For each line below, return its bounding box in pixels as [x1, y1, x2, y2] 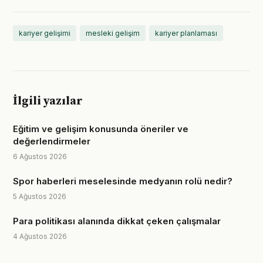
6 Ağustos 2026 [13, 152, 67, 161]
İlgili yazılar [13, 94, 83, 109]
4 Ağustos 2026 [13, 232, 67, 241]
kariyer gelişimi [19, 29, 70, 38]
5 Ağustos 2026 [13, 192, 66, 201]
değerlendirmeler [13, 136, 90, 147]
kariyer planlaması [155, 29, 217, 38]
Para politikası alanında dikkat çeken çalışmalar [13, 215, 221, 227]
